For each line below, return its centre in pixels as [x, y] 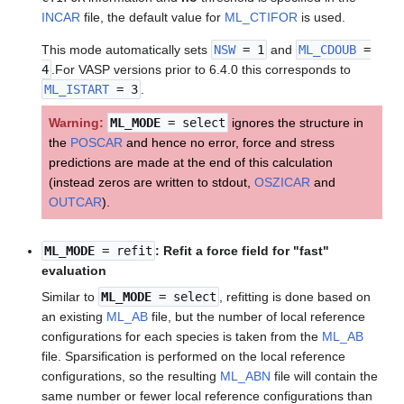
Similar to [70, 296]
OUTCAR [76, 202]
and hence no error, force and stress [229, 143]
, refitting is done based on [295, 296]
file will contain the [325, 376]
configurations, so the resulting [131, 376]
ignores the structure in [296, 123]
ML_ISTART [77, 90]
